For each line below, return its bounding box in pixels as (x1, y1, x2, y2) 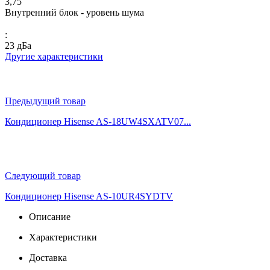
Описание (29, 211, 71, 222)
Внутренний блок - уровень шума (5, 7, 144, 17)
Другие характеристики (5, 51, 103, 61)
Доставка (29, 252, 67, 263)
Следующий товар (5, 170, 81, 181)
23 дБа (5, 40, 31, 51)
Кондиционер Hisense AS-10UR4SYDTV (5, 190, 173, 201)
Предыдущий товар (5, 95, 86, 106)
